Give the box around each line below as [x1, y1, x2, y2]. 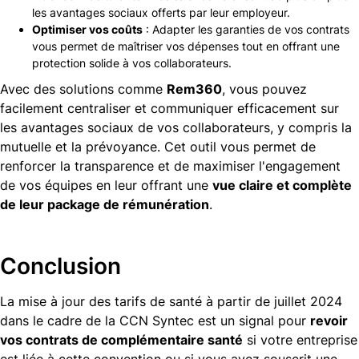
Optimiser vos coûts [32, 22, 143, 36]
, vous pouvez [222, 80, 307, 97]
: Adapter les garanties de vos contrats [143, 22, 349, 36]
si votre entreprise [243, 332, 357, 349]
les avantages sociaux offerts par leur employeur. [32, 5, 290, 19]
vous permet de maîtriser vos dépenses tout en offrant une [32, 38, 340, 53]
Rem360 [167, 80, 222, 97]
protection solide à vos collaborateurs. [32, 55, 232, 70]
